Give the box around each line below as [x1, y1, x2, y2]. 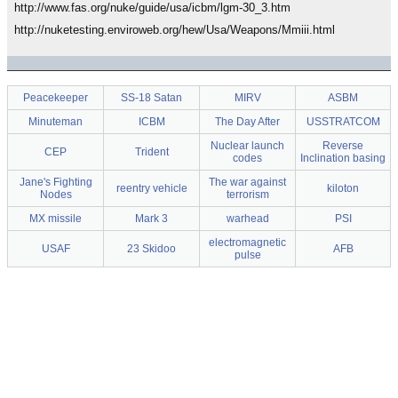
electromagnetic [209, 236, 286, 249]
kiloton [327, 182, 359, 195]
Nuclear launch [211, 139, 284, 152]
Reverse [322, 139, 363, 152]
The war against [209, 176, 286, 188]
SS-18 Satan [121, 92, 182, 104]
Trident [134, 146, 169, 158]
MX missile [29, 212, 82, 225]
